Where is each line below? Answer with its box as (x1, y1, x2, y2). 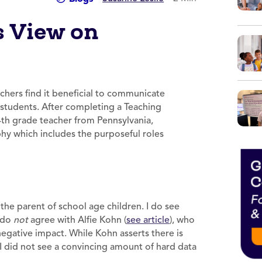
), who (170, 214, 195, 226)
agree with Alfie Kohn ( (30, 214, 126, 226)
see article (126, 214, 170, 226)
